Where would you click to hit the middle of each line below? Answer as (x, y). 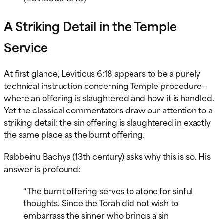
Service (26, 46)
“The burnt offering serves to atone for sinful (108, 190)
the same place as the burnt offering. (75, 134)
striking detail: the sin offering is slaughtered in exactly (108, 121)
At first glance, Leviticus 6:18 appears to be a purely (102, 73)
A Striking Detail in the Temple (90, 25)
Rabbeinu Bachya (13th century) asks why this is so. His (107, 156)
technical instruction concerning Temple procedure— (106, 85)
